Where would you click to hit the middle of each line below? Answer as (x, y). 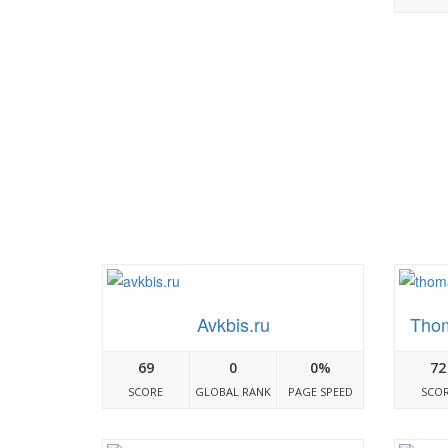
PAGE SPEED (320, 392)
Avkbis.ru (233, 324)
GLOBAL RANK (232, 392)
